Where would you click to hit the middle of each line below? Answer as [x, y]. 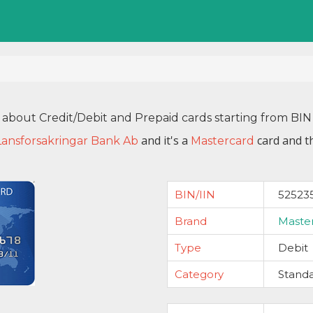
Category [199, 274]
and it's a [165, 140]
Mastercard [223, 141]
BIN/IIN [195, 195]
